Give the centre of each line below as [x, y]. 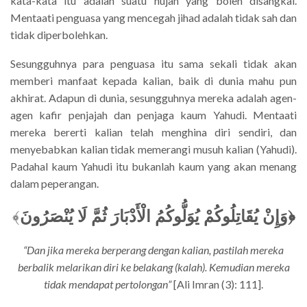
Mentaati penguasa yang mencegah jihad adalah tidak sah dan [153, 17]
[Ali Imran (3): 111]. [217, 284]
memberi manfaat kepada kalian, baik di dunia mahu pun [153, 80]
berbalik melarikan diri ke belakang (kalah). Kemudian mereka [153, 267]
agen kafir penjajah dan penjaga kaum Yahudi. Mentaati [153, 114]
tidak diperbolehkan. [59, 34]
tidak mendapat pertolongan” [108, 284]
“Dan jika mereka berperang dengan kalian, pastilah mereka [153, 249]
